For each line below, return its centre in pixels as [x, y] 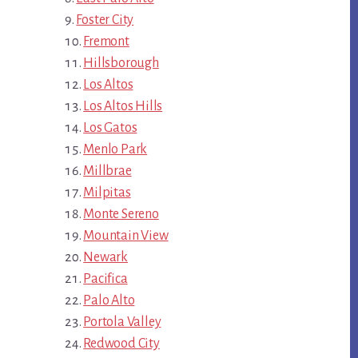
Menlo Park [115, 150]
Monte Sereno [121, 215]
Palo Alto [109, 301]
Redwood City [121, 344]
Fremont [106, 42]
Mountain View [126, 236]
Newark [106, 258]
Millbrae [107, 171]
